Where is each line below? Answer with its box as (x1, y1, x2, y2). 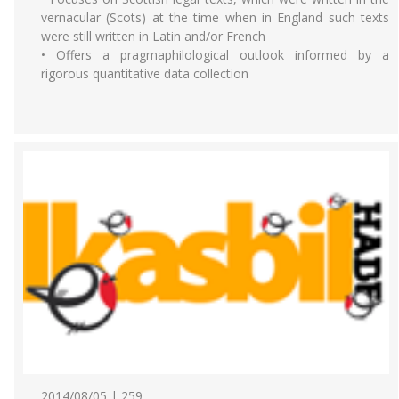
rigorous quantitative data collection (41, 65, 248, 82)
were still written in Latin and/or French (41, 28, 265, 45)
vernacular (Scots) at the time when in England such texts (41, 9, 389, 26)
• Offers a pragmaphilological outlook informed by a (41, 46, 389, 63)
